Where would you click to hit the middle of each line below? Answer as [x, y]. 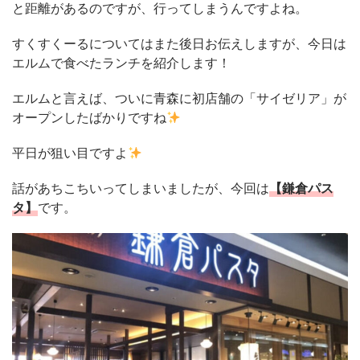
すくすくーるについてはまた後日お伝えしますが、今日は [179, 43]
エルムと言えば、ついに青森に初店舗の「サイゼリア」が [179, 98]
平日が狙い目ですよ [70, 152]
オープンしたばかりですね [89, 117]
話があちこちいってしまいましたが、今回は [141, 188]
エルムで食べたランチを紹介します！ [121, 62]
